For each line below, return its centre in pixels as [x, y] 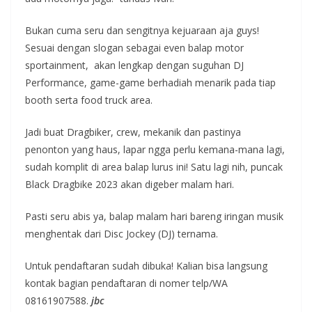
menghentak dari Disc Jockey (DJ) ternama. [122, 233]
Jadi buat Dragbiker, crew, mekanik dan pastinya [133, 132]
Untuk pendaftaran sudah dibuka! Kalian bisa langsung [146, 265]
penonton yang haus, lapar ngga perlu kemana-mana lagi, [155, 149]
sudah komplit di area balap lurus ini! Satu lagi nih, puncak [154, 166]
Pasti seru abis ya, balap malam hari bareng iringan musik [154, 216]
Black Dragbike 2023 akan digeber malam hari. [130, 184]
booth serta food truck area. [89, 100]
